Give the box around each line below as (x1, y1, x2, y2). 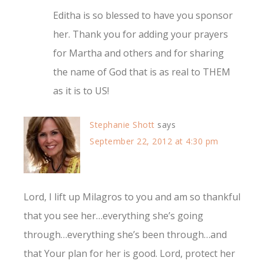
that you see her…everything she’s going (24, 209, 203, 223)
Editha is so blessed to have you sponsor (53, 9, 233, 22)
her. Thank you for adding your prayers (53, 28, 228, 41)
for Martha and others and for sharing (53, 47, 224, 60)
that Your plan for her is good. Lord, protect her (24, 247, 235, 260)
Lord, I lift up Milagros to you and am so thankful (24, 190, 240, 204)
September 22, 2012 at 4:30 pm (90, 136, 219, 147)
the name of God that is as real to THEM (53, 65, 230, 79)
